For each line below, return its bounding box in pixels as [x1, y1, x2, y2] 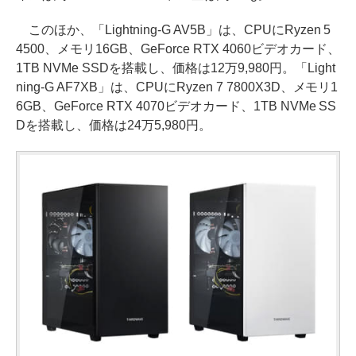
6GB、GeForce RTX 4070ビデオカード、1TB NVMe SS [16, 99, 337, 113]
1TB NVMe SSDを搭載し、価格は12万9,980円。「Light [16, 60, 335, 75]
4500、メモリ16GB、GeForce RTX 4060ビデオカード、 [16, 41, 340, 56]
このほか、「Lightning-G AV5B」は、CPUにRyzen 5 [16, 22, 331, 37]
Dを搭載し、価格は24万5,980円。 [16, 118, 211, 132]
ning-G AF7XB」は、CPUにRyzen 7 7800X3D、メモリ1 [16, 79, 339, 94]
